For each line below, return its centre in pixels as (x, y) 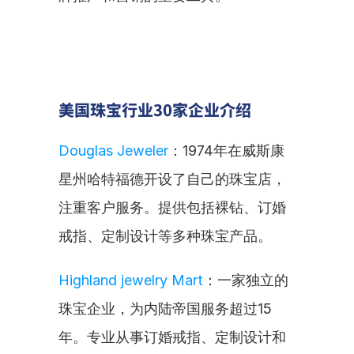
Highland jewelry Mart (131, 280)
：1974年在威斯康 (226, 151)
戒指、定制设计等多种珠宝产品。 (165, 236)
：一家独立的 (246, 280)
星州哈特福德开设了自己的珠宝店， (172, 179)
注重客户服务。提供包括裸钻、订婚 (172, 207)
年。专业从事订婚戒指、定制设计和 (172, 337)
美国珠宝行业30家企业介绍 (155, 109)
